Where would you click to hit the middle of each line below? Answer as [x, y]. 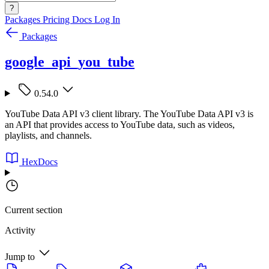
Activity [20, 230]
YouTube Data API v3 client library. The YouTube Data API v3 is [129, 113]
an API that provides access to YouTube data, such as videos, [120, 124]
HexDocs [40, 162]
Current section [34, 210]
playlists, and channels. [48, 135]
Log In [107, 20]
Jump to [20, 256]
